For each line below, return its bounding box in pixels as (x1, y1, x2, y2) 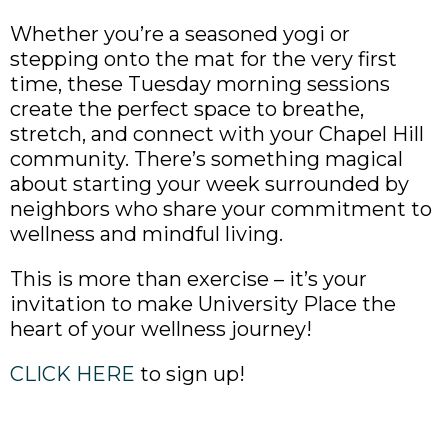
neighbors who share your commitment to (10, 196, 432, 221)
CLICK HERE (10, 361, 135, 386)
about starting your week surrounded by (10, 171, 409, 196)
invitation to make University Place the (10, 291, 396, 316)
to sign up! (135, 361, 245, 386)
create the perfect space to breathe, (10, 96, 364, 121)
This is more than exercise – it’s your (10, 266, 367, 291)
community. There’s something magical (10, 146, 403, 171)
